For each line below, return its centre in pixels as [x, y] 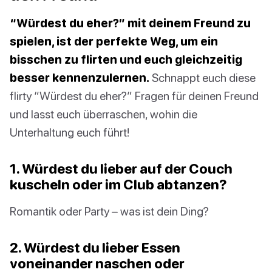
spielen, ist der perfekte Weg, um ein [114, 41]
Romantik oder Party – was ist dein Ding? [109, 211]
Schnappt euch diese [202, 78]
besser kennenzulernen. [80, 78]
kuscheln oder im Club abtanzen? [118, 185]
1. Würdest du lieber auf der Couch [121, 169]
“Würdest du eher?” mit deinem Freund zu [130, 23]
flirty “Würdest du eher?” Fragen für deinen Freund [134, 96]
